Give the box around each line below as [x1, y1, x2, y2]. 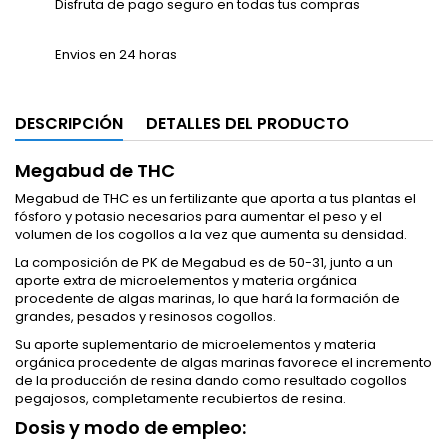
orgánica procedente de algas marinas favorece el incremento [15, 353, 432, 372]
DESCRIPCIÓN [15, 112, 123, 135]
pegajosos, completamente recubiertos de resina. [15, 389, 346, 408]
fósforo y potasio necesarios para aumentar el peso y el [15, 207, 382, 226]
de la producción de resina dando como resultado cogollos [15, 371, 407, 390]
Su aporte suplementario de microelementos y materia [15, 335, 376, 354]
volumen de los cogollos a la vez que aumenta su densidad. [15, 225, 407, 244]
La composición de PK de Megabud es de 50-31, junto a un [15, 253, 393, 272]
